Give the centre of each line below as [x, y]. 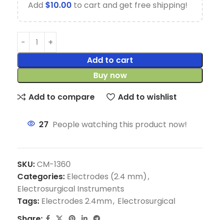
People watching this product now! [120, 124]
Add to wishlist [147, 97]
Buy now [110, 75]
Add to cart [110, 60]
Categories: [41, 177]
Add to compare [62, 97]
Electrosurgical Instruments [71, 189]
